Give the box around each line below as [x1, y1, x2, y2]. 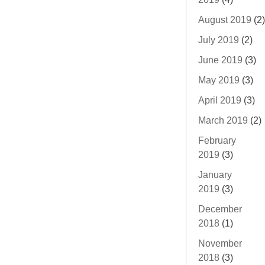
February [198, 135, 236, 146]
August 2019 [198, 14, 251, 25]
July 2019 [198, 34, 239, 45]
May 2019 [198, 75, 240, 85]
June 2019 [198, 54, 243, 65]
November [198, 238, 242, 248]
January [198, 169, 232, 180]
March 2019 [198, 115, 248, 125]
